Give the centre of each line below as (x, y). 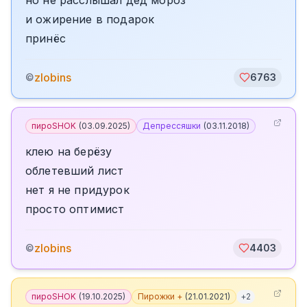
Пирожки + (160, 296)
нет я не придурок (77, 190)
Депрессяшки (172, 126)
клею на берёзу (69, 151)
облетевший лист (75, 171)
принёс (46, 38)
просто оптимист (75, 209)
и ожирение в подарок (90, 19)
